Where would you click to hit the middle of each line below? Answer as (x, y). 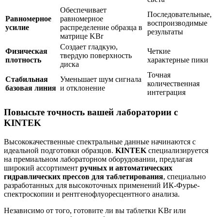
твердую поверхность (96, 55)
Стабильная (27, 79)
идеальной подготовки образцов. (60, 151)
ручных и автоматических (126, 168)
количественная (173, 83)
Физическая (26, 51)
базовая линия (31, 88)
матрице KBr (82, 36)
